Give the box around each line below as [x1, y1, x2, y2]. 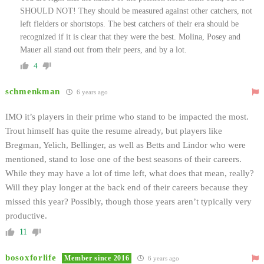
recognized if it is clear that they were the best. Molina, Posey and [20, 32, 240, 41]
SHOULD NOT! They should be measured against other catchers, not [20, 6, 252, 15]
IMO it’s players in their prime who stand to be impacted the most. [5, 111, 249, 121]
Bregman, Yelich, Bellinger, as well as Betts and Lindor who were [5, 140, 246, 150]
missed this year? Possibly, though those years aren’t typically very [5, 196, 252, 206]
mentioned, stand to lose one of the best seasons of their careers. [5, 154, 242, 164]
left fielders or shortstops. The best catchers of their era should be [20, 19, 239, 28]
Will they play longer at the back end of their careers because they [5, 182, 248, 192]
